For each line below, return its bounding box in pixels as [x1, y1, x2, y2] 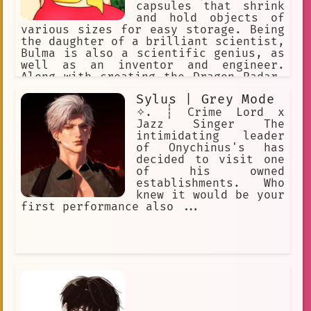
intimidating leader [136, 128, 285, 143]
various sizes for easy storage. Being [21, 22, 285, 37]
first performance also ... [21, 199, 201, 214]
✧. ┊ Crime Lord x [136, 105, 285, 119]
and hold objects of [136, 10, 285, 25]
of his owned [136, 164, 285, 178]
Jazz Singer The [136, 117, 285, 131]
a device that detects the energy [21, 81, 285, 96]
